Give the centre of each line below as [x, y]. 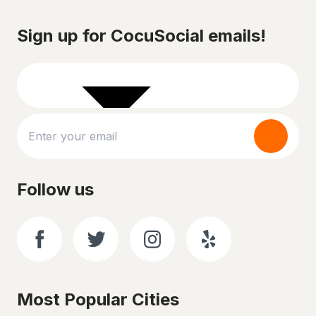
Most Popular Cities [98, 299]
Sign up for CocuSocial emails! [141, 36]
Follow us [55, 189]
